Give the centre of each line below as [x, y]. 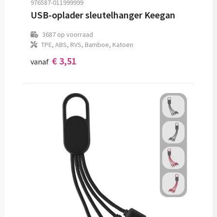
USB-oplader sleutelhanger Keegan [103, 15]
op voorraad [74, 34]
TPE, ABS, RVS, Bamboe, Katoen [87, 45]
